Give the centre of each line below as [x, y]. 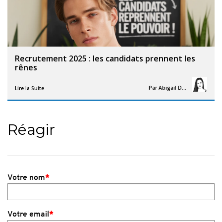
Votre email [28, 214]
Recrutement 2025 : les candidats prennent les [105, 58]
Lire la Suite [29, 88]
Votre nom [26, 177]
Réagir [31, 129]
